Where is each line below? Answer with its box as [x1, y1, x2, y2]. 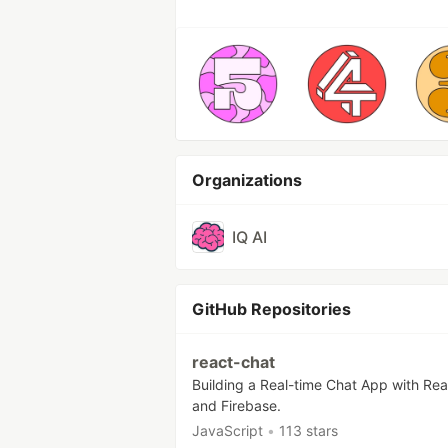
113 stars [279, 422, 338, 439]
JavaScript [192, 422, 263, 439]
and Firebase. [192, 397, 281, 414]
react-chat [192, 352, 275, 372]
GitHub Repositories [192, 299, 351, 319]
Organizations [192, 170, 302, 190]
